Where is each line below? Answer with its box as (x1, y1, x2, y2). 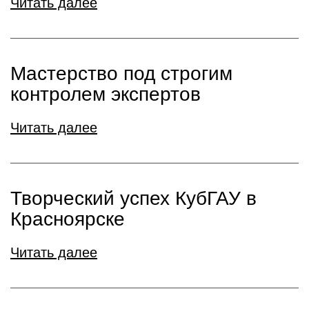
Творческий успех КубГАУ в (10, 188, 257, 209)
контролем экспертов (10, 83, 201, 105)
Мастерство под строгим (10, 63, 232, 84)
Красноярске (10, 208, 125, 230)
